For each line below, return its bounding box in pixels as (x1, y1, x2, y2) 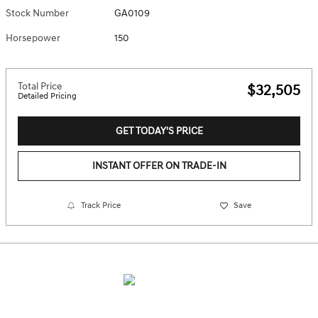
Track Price (81, 200, 121, 212)
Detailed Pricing (18, 90, 77, 102)
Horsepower (6, 31, 60, 44)
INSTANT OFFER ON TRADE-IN (92, 160, 226, 172)
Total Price (18, 79, 62, 92)
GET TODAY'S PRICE (115, 124, 203, 137)
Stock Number (6, 6, 69, 19)
